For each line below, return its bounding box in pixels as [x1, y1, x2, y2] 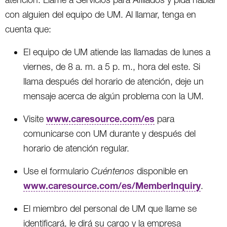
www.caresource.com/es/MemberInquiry [23, 179, 201, 191]
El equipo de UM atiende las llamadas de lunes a [23, 46, 210, 57]
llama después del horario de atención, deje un [23, 75, 204, 87]
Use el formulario [23, 165, 91, 176]
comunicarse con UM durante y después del [23, 128, 196, 139]
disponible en [134, 165, 188, 176]
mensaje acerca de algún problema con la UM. [23, 90, 204, 101]
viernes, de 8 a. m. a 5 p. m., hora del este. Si [23, 61, 200, 72]
